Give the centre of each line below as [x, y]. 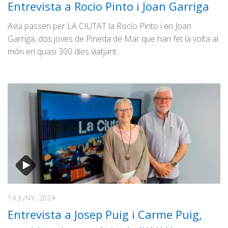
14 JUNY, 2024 [31, 198]
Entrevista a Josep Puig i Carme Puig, [105, 215]
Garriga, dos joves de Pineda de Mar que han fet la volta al [113, 39]
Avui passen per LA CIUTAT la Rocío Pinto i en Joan [99, 26]
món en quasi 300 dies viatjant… [65, 52]
